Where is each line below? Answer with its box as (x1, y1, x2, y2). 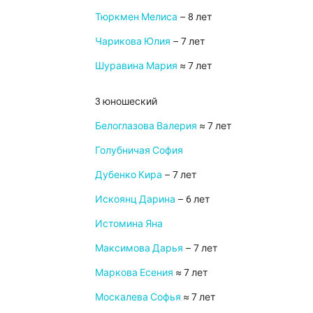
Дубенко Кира (95, 168, 162, 180)
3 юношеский (95, 95, 157, 107)
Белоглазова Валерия (95, 119, 197, 131)
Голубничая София (95, 144, 183, 156)
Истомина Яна (95, 217, 163, 229)
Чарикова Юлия (95, 35, 170, 47)
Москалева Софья (95, 291, 181, 303)
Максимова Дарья (95, 242, 183, 254)
